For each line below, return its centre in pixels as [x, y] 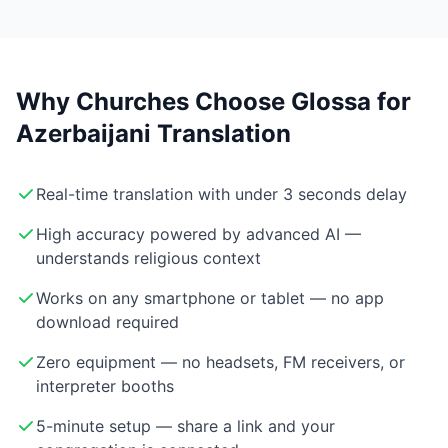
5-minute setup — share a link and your [185, 426]
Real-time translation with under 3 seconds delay [221, 194]
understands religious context [148, 258]
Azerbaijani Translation [153, 133]
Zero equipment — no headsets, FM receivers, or [220, 362]
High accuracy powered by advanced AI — [198, 234]
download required [107, 322]
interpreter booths [105, 386]
